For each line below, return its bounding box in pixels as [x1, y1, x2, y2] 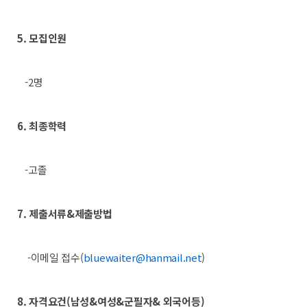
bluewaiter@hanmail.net [83, 250, 202, 265]
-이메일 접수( [17, 250, 84, 265]
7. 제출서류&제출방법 [17, 206, 115, 221]
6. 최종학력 [17, 119, 69, 133]
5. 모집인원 [17, 31, 67, 45]
